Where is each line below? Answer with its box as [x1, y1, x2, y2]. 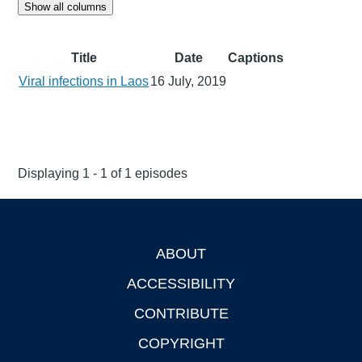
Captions [228, 50, 284, 65]
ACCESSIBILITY [127, 275, 235, 292]
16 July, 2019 [150, 74, 227, 88]
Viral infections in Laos [19, 74, 149, 88]
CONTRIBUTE [133, 305, 229, 322]
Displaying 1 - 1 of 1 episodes [18, 166, 188, 180]
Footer [18, 249, 57, 263]
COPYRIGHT [137, 335, 225, 351]
